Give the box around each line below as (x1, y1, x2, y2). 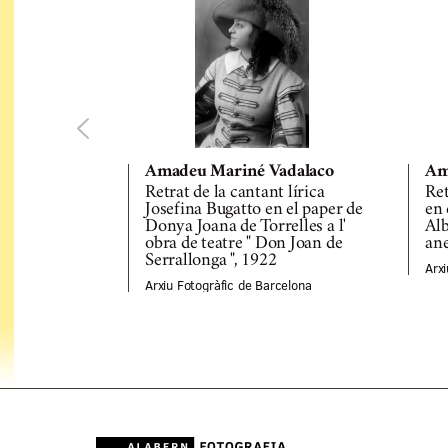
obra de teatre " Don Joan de (145, 236, 343, 253)
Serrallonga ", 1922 (145, 253, 277, 270)
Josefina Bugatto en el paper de (145, 202, 363, 219)
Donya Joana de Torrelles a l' (145, 219, 347, 236)
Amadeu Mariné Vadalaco (145, 164, 334, 181)
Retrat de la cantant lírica (145, 185, 325, 202)
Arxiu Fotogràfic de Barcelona (145, 276, 312, 295)
